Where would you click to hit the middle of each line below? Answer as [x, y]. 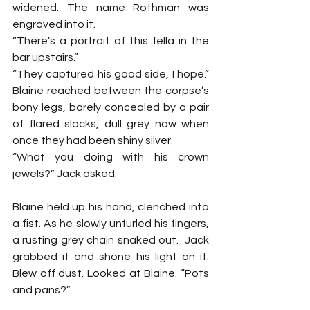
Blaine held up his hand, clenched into [111, 207]
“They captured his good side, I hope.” [111, 74]
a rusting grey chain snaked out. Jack [111, 240]
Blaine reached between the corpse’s [111, 90]
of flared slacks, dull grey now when [111, 124]
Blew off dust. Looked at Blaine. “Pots [111, 273]
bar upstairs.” [45, 57]
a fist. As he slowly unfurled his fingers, [111, 223]
